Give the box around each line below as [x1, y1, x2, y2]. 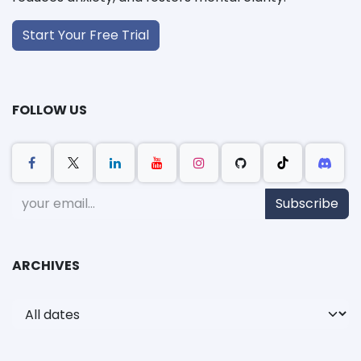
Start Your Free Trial [23, 26, 149, 45]
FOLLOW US [12, 101, 87, 120]
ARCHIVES [12, 256, 80, 276]
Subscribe [276, 194, 338, 214]
